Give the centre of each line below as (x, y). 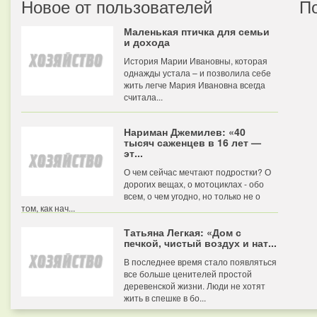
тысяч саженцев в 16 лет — (192, 142)
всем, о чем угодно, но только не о (192, 196)
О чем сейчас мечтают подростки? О (197, 172)
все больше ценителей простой (188, 273)
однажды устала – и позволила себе (197, 73)
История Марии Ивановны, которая (196, 60)
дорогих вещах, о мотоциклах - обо (194, 184)
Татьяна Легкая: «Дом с (183, 232)
